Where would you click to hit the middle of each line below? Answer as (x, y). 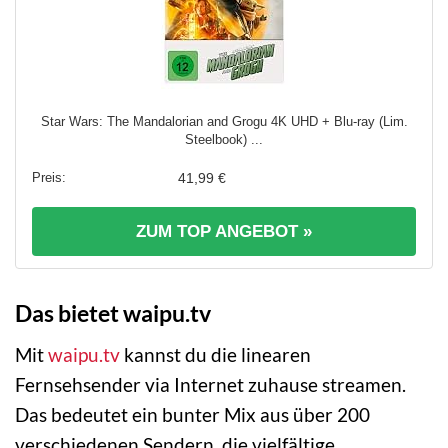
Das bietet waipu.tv (113, 313)
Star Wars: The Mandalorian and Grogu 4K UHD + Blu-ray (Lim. (224, 122)
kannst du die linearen (215, 354)
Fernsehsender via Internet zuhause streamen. (210, 384)
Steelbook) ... (224, 140)
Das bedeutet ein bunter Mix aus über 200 (192, 414)
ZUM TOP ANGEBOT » (224, 232)
